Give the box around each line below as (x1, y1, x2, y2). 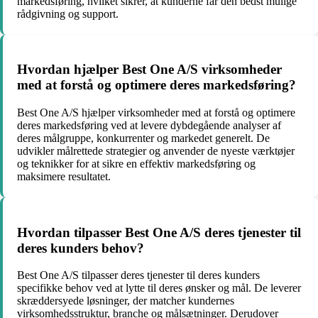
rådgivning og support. (17, 7, 119, 20)
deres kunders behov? (17, 240, 144, 256)
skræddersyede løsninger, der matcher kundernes (17, 295, 234, 307)
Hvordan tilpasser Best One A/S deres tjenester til (17, 224, 301, 240)
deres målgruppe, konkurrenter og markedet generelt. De (17, 132, 270, 145)
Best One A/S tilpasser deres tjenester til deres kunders (17, 269, 260, 282)
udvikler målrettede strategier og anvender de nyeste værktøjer (17, 145, 295, 158)
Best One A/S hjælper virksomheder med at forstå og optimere (17, 106, 295, 119)
